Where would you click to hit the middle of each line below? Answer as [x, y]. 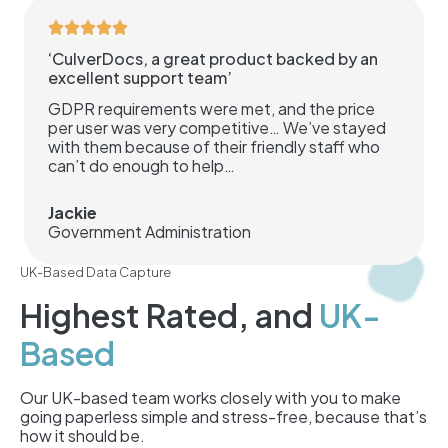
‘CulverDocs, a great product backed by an [213, 58]
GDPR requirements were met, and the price [211, 109]
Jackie [74, 212]
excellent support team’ [140, 77]
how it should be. [82, 435]
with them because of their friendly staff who [214, 147]
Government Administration [149, 231]
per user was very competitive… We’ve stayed [217, 128]
